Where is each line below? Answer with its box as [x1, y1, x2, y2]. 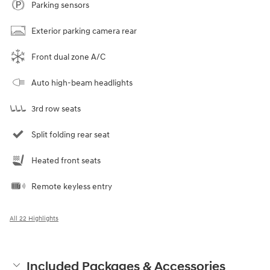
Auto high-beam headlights [31, 78, 133, 89]
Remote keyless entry [31, 181, 112, 192]
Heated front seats [31, 155, 101, 166]
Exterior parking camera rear [31, 26, 137, 37]
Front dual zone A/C [31, 52, 105, 63]
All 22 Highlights [10, 215, 58, 223]
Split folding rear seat [31, 130, 110, 140]
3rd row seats [31, 104, 81, 115]
